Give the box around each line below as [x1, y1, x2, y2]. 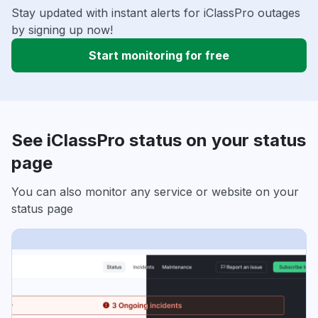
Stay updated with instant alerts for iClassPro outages [11, 6, 300, 21]
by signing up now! [11, 23, 113, 38]
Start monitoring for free [89, 48, 229, 63]
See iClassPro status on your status [11, 130, 306, 151]
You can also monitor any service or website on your [11, 185, 299, 199]
